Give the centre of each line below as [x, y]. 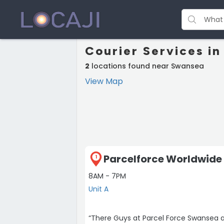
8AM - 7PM [107, 176]
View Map [104, 81]
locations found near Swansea [147, 66]
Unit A [98, 189]
